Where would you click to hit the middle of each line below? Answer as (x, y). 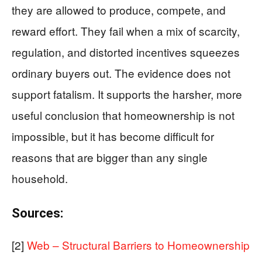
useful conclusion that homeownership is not (123, 115)
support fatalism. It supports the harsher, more (127, 94)
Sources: (37, 213)
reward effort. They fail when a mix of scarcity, (126, 31)
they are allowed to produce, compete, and (119, 10)
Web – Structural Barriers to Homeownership (138, 245)
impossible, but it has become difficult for (113, 136)
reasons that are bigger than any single (110, 157)
